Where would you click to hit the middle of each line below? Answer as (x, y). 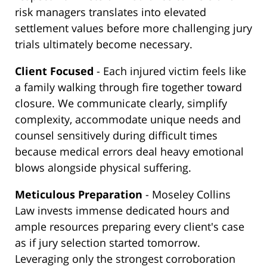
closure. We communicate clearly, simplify (121, 103)
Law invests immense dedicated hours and (122, 211)
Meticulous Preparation (79, 195)
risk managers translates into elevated (111, 12)
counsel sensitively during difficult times (116, 136)
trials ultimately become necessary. (104, 44)
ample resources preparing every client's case (130, 227)
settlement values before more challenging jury (133, 28)
